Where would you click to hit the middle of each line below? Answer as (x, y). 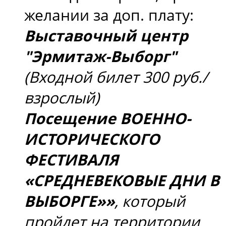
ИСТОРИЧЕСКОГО (92, 139)
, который (150, 201)
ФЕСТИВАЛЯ (71, 159)
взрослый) (62, 97)
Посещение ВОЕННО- (108, 118)
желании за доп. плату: (109, 15)
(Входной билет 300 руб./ (116, 77)
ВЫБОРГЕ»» (69, 201)
